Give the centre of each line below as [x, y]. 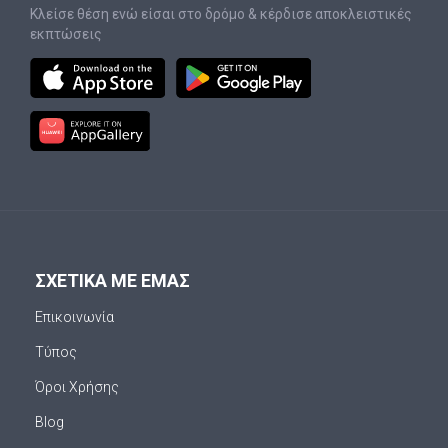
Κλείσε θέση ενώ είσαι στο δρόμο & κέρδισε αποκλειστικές [221, 14]
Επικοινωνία [74, 317]
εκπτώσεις [66, 34]
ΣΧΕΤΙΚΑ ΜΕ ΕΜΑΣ [112, 280]
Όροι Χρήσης [77, 387]
